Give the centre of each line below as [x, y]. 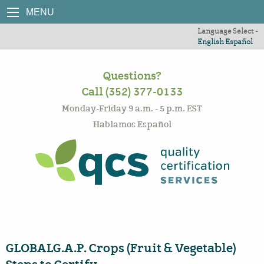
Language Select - [228, 31]
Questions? [132, 76]
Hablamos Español [132, 124]
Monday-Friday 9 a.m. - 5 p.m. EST [132, 108]
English [211, 42]
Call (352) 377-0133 [132, 92]
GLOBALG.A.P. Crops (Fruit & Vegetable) [121, 248]
